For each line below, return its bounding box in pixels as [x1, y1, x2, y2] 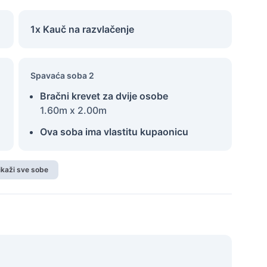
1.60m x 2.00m [39, 104, 107, 116]
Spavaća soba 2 [30, 70, 94, 80]
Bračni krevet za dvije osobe [39, 90, 168, 102]
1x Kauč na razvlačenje [30, 23, 134, 35]
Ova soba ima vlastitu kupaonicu [39, 126, 188, 138]
